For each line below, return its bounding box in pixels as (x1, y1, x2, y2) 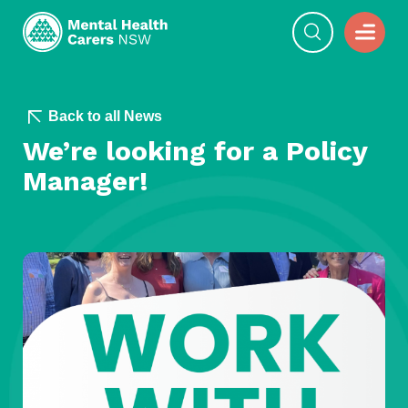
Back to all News (47, 108, 162, 124)
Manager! (23, 164, 148, 197)
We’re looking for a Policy (23, 134, 367, 167)
